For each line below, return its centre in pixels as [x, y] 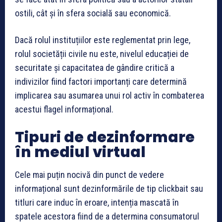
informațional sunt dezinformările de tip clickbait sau [109, 188]
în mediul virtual [80, 152]
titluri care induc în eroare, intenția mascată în [97, 202]
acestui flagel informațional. [64, 109]
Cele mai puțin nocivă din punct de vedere [89, 174]
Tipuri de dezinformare [105, 137]
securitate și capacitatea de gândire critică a [95, 67]
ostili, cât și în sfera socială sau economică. [93, 13]
